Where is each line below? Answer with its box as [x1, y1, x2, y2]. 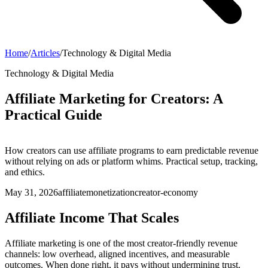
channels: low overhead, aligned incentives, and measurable [5, 248, 230, 259]
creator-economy [135, 187, 198, 197]
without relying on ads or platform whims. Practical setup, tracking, [5, 156, 258, 166]
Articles [31, 48, 60, 58]
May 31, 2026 [5, 187, 58, 197]
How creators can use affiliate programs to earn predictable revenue [5, 145, 258, 156]
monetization [86, 187, 135, 197]
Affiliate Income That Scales [5, 209, 179, 226]
